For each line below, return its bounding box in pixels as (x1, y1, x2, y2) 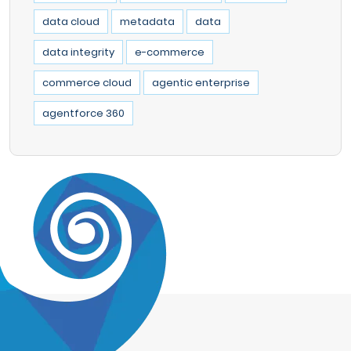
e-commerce (135, 44, 204, 60)
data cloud (42, 13, 100, 29)
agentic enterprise (152, 74, 250, 90)
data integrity (42, 44, 114, 60)
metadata (120, 13, 175, 29)
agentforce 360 (42, 105, 125, 121)
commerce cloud (42, 74, 132, 90)
